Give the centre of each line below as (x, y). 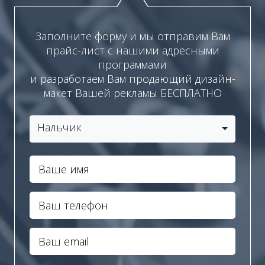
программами (132, 64)
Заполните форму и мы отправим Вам (132, 36)
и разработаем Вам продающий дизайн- (132, 79)
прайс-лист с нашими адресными (132, 50)
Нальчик (59, 127)
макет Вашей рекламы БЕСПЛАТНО (132, 93)
